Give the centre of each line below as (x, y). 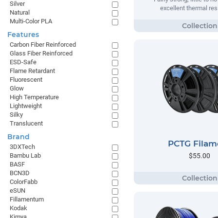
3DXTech (22, 147)
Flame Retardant (32, 71)
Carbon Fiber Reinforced (43, 45)
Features (23, 35)
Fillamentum (27, 199)
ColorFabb (24, 182)
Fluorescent (26, 80)
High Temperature (34, 97)
